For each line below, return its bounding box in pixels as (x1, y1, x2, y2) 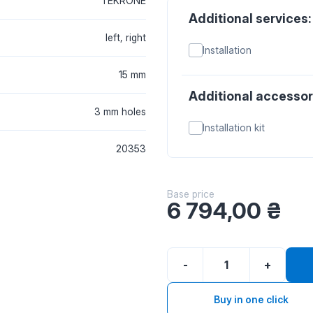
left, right (105, 31, 146, 43)
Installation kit (203, 122, 265, 133)
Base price (167, 188, 214, 200)
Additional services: (189, 11, 312, 26)
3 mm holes (94, 105, 146, 117)
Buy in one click (213, 293, 289, 305)
